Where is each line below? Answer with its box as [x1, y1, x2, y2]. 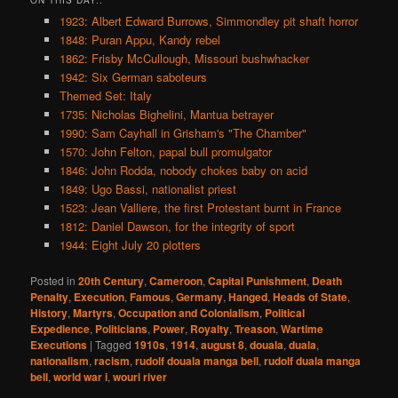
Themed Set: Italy [59, 86, 152, 104]
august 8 [201, 336, 245, 353]
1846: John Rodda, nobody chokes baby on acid [59, 161, 307, 179]
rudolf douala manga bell [135, 352, 259, 369]
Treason [235, 320, 276, 337]
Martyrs [73, 304, 114, 321]
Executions [30, 336, 88, 353]
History [30, 304, 68, 321]
